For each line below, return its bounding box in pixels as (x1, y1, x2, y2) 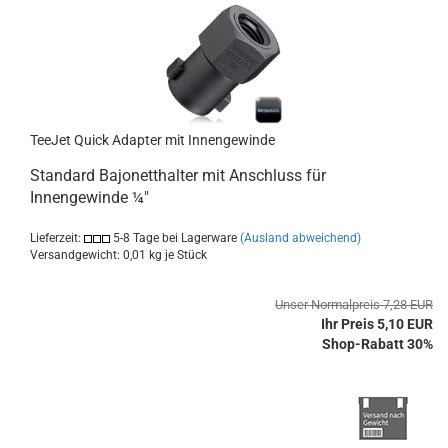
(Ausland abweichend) (240, 231, 361, 245)
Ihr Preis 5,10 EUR (321, 316, 433, 332)
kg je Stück (146, 248, 207, 262)
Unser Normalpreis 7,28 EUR (275, 297, 433, 312)
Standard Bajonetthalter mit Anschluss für (30, 166, 326, 185)
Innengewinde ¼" (30, 188, 149, 207)
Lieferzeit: (30, 231, 84, 245)
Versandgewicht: (30, 248, 123, 262)
